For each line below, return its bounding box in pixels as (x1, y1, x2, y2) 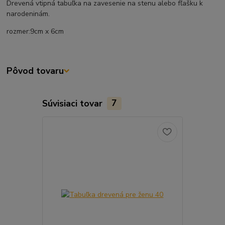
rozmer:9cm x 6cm (7, 27, 64, 37)
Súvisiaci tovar (42, 97, 105, 109)
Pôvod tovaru (7, 65, 64, 77)
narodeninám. (7, 9, 52, 19)
